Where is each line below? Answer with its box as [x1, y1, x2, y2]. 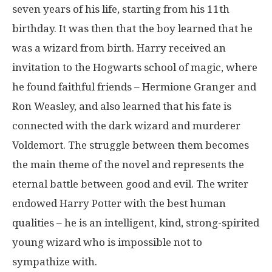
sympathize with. [12, 255, 97, 268]
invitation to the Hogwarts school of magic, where [12, 61, 257, 73]
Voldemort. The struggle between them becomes [12, 138, 249, 151]
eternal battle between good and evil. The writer [12, 177, 248, 190]
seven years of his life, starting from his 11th [12, 2, 229, 15]
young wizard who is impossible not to [12, 236, 202, 248]
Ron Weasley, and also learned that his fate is [12, 100, 231, 112]
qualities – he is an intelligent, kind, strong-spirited [12, 216, 259, 229]
